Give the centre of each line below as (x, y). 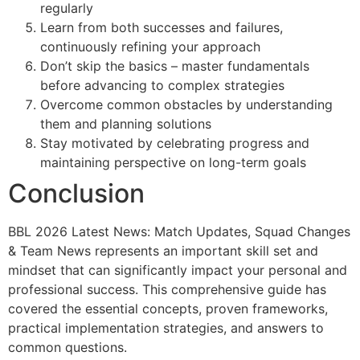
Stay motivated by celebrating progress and (175, 143)
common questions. (67, 347)
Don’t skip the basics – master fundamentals (175, 65)
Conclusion (76, 193)
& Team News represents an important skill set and (163, 250)
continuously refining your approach (150, 46)
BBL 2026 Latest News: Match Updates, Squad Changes (179, 231)
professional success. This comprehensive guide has (167, 289)
